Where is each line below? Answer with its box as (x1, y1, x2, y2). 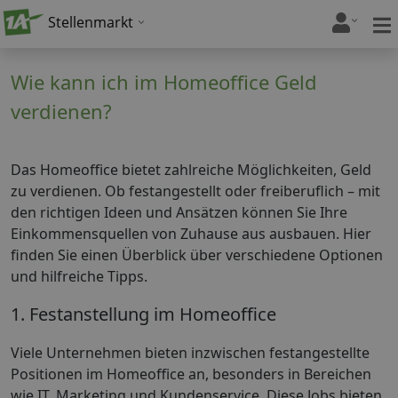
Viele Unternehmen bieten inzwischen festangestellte (11, 343, 370, 363)
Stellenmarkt (48, 12, 133, 32)
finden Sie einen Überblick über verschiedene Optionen (11, 244, 383, 265)
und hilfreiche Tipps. (11, 266, 147, 286)
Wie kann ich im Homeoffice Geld (11, 68, 317, 95)
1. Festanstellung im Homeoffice (11, 301, 276, 326)
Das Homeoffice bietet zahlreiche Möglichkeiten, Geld (11, 159, 371, 179)
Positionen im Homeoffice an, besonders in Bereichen (11, 364, 371, 385)
